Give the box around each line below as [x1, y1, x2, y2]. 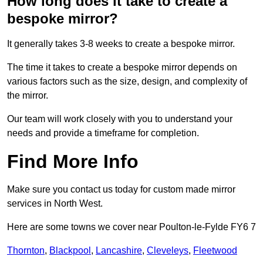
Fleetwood [193, 245, 237, 256]
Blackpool [49, 245, 91, 256]
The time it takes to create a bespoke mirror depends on [7, 62, 237, 73]
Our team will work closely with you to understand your [7, 114, 232, 124]
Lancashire [96, 245, 142, 256]
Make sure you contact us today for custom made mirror [7, 184, 235, 195]
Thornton [7, 245, 45, 256]
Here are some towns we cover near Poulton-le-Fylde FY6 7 [7, 222, 256, 232]
